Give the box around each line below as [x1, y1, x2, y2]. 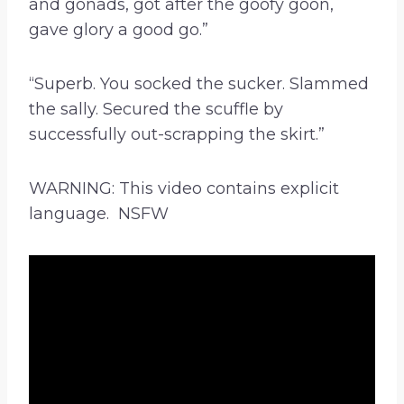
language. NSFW [29, 204, 169, 225]
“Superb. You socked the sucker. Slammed [29, 74, 369, 95]
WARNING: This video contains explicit [29, 179, 339, 199]
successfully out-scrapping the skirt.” [29, 124, 325, 145]
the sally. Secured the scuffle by [29, 99, 283, 120]
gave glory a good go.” [29, 20, 208, 41]
